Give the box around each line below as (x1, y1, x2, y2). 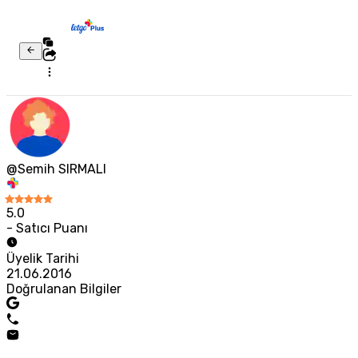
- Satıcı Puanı (6, 221, 88, 237)
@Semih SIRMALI (6, 161, 106, 177)
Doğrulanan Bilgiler (6, 281, 121, 297)
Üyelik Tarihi (6, 251, 79, 267)
